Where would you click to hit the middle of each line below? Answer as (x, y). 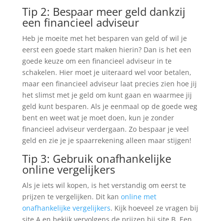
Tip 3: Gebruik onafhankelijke (96, 159)
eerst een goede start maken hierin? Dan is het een (107, 50)
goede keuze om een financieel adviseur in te (97, 61)
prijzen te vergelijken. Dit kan (71, 197)
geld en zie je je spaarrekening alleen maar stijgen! (107, 141)
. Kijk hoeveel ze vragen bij (154, 208)
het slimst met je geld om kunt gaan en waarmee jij (107, 95)
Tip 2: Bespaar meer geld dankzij (104, 12)
